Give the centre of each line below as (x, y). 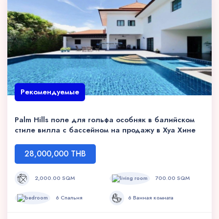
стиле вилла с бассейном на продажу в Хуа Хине (105, 130)
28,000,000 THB (55, 154)
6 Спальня (68, 198)
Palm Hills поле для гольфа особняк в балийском (105, 120)
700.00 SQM (172, 178)
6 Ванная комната (151, 198)
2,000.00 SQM (54, 178)
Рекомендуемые (50, 92)
